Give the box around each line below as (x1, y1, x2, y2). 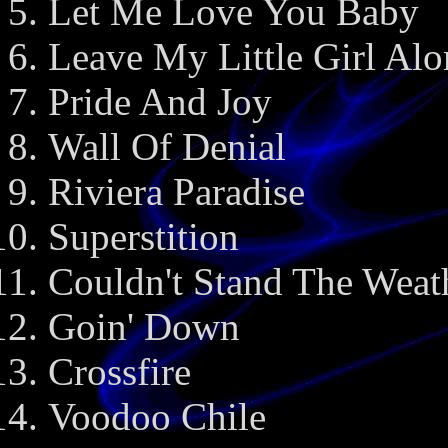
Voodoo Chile (48, 395, 266, 438)
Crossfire (48, 350, 191, 393)
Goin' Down (48, 305, 240, 348)
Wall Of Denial (48, 125, 286, 168)
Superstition (48, 215, 239, 258)
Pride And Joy (48, 80, 272, 123)
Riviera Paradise (48, 170, 305, 213)
